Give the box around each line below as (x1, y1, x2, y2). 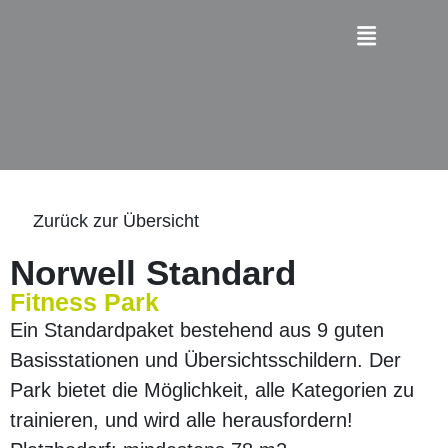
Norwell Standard (10, 253, 296, 292)
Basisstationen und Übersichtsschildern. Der (10, 349, 401, 371)
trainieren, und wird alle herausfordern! (10, 409, 353, 431)
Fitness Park (10, 288, 159, 316)
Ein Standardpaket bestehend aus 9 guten (10, 319, 384, 341)
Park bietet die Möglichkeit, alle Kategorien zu (10, 379, 414, 401)
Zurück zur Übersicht (32, 211, 199, 231)
